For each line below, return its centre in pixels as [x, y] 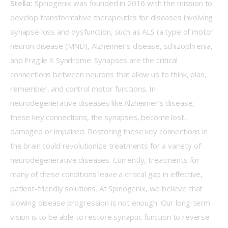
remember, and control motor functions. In [84, 89]
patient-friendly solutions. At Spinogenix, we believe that [108, 189]
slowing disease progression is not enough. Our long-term [111, 203]
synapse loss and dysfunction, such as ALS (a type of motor [113, 32]
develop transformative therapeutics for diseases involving [113, 18]
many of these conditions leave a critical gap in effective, [108, 174]
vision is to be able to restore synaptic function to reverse [111, 217]
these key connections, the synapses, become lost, [99, 117]
